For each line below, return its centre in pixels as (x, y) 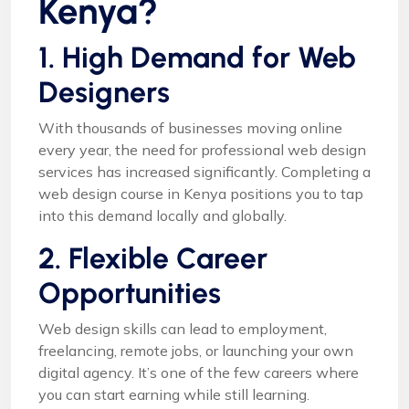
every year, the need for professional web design (202, 150)
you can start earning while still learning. (174, 395)
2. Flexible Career (153, 259)
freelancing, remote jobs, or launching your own (196, 351)
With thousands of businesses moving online (190, 128)
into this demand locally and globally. (163, 216)
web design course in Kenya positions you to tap (201, 194)
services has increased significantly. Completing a (204, 172)
